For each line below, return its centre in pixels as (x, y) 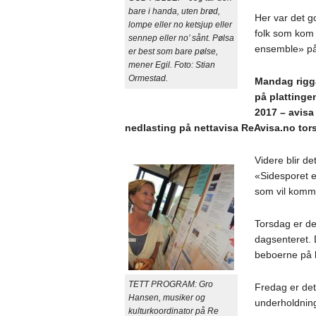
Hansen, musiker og (166, 297)
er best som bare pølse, (173, 51)
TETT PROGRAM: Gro (170, 284)
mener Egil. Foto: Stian (171, 65)
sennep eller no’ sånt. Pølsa (181, 38)
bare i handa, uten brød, (174, 11)
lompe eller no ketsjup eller (180, 24)
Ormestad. (148, 78)
